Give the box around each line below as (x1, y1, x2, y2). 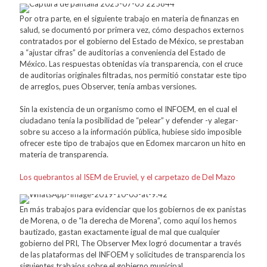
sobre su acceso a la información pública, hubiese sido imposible (20, 126, 241, 136)
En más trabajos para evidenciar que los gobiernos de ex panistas (20, 204, 246, 214)
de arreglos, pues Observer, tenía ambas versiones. (20, 81, 197, 91)
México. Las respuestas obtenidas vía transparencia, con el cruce (20, 58, 243, 69)
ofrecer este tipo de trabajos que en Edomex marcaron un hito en (20, 138, 246, 148)
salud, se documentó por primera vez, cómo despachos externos (20, 24, 244, 35)
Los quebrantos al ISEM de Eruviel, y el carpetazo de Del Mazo (20, 172, 235, 182)
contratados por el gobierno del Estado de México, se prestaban (20, 36, 244, 46)
